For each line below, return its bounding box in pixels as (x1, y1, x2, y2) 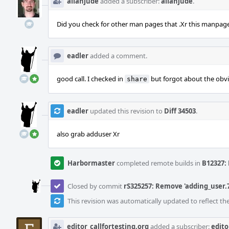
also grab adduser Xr (57, 129, 120, 139)
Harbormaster (67, 158, 115, 168)
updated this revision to (88, 106, 164, 116)
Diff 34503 (164, 106, 196, 116)
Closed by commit (67, 181, 124, 191)
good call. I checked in (57, 74, 125, 83)
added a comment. (88, 51, 147, 60)
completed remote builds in (115, 158, 202, 168)
